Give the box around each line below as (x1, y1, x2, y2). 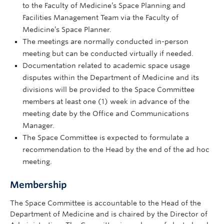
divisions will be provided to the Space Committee (22, 85, 194, 93)
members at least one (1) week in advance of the (22, 97, 189, 105)
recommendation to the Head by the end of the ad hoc (22, 145, 209, 153)
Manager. (22, 121, 54, 129)
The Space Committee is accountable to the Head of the (10, 199, 201, 207)
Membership (10, 179, 67, 190)
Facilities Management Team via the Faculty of (22, 13, 178, 21)
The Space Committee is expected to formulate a (22, 133, 189, 141)
